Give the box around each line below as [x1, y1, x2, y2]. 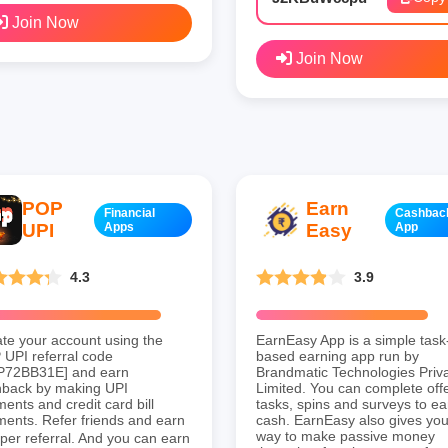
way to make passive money [256, 427, 435, 444]
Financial [104, 205, 156, 220]
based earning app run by [256, 347, 419, 364]
